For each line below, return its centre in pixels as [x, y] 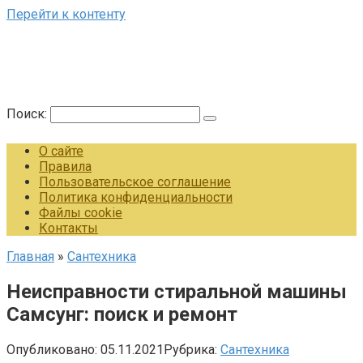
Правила [65, 167]
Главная [30, 256]
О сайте [61, 151]
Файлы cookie [81, 213]
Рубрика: [190, 349]
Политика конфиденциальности [136, 197]
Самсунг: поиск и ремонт [122, 314]
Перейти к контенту [66, 14]
